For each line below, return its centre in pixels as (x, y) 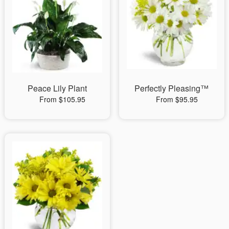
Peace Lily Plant (57, 88)
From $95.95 (177, 99)
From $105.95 (62, 99)
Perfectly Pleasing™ (172, 88)
